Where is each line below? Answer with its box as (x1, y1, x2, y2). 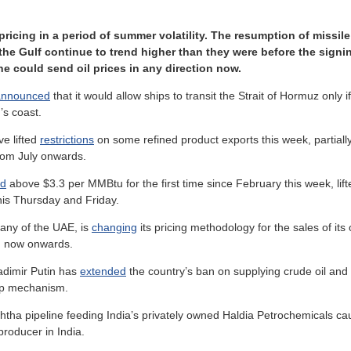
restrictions (40, 132, 94, 146)
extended (80, 264, 126, 277)
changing (92, 220, 137, 233)
